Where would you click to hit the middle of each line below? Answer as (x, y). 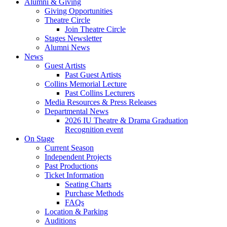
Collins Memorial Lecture (86, 84)
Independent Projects (78, 157)
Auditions (60, 221)
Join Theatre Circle (95, 29)
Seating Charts (88, 184)
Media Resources (73, 102)
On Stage (39, 139)
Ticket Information (74, 175)
